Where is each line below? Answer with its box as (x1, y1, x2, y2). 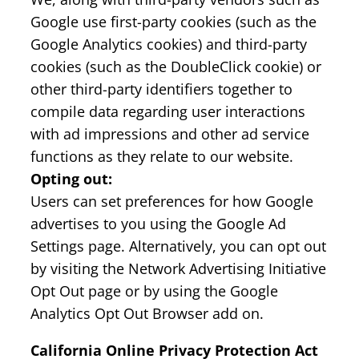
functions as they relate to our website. (30, 146, 293, 166)
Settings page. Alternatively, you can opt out (30, 236, 326, 256)
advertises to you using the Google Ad (30, 213, 286, 233)
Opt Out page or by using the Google (30, 280, 278, 301)
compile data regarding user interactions (30, 101, 305, 121)
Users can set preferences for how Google (30, 191, 313, 211)
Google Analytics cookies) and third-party (30, 34, 307, 54)
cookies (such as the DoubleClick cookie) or (30, 56, 321, 76)
